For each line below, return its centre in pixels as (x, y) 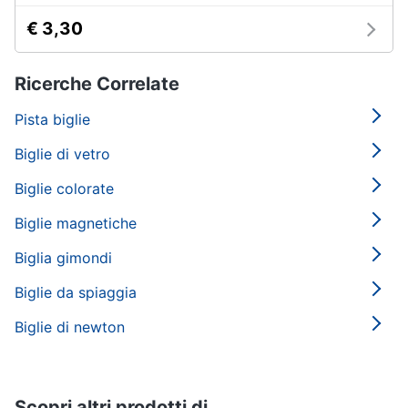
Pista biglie (52, 119)
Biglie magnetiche (76, 223)
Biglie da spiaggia (76, 292)
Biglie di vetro (62, 154)
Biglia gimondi (63, 258)
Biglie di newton (70, 327)
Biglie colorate (64, 189)
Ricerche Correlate (97, 84)
